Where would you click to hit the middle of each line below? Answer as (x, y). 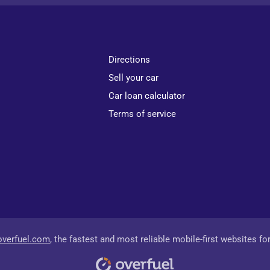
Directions (130, 60)
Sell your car (134, 78)
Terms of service (143, 114)
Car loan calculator (147, 96)
